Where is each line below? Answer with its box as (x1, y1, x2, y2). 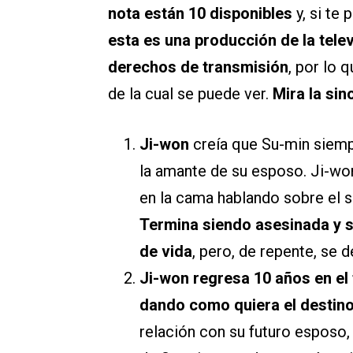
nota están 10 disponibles (108, 4, 296, 24)
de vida (139, 242, 192, 262)
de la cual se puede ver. (108, 84, 273, 104)
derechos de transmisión (108, 58, 288, 77)
